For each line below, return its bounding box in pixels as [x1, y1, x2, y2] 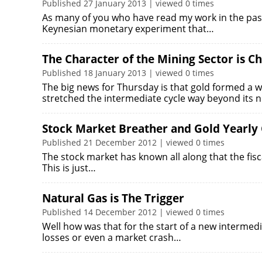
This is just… [42, 161, 96, 174]
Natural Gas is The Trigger [42, 191, 184, 206]
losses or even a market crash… [42, 231, 181, 244]
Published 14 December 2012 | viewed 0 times [42, 206, 225, 218]
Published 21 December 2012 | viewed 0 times [42, 137, 225, 148]
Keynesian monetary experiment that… [42, 22, 214, 35]
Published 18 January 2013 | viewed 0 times [42, 67, 214, 78]
